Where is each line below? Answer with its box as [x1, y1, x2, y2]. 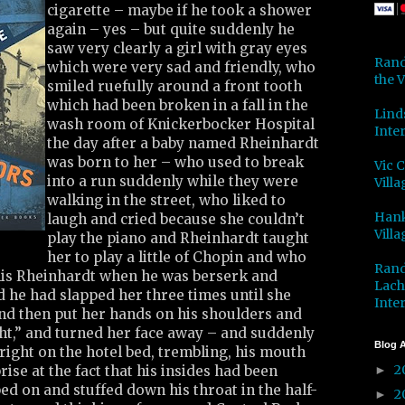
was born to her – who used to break [47, 154, 304, 172]
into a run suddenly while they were [47, 173, 298, 191]
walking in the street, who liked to [47, 192, 286, 210]
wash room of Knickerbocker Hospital [47, 116, 315, 134]
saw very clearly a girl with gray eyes [47, 40, 307, 58]
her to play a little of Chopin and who [47, 249, 306, 267]
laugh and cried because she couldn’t [47, 211, 305, 229]
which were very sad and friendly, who [47, 59, 316, 77]
